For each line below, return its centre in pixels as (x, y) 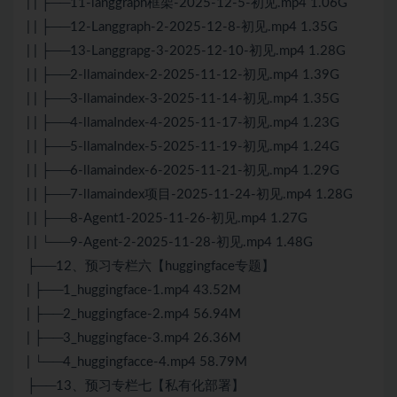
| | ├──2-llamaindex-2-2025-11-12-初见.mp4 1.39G (183, 75)
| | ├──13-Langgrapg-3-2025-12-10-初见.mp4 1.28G (186, 51)
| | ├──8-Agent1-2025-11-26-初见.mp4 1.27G (167, 219)
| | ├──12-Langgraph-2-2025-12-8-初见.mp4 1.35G (182, 27)
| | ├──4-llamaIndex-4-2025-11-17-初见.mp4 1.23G (183, 123)
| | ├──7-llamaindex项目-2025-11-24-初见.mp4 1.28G (190, 195)
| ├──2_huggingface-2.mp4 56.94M (134, 315)
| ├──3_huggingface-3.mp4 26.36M (134, 339)
